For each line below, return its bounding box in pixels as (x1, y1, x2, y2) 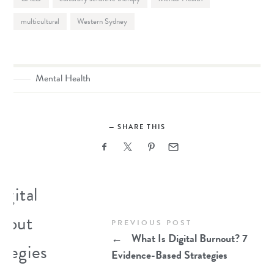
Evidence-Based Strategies (111, 246, 228, 264)
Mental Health (35, 71, 91, 86)
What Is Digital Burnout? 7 (129, 230, 248, 247)
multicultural (21, 15, 60, 28)
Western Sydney (77, 15, 128, 28)
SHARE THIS (117, 122, 166, 133)
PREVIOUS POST (111, 217, 193, 229)
